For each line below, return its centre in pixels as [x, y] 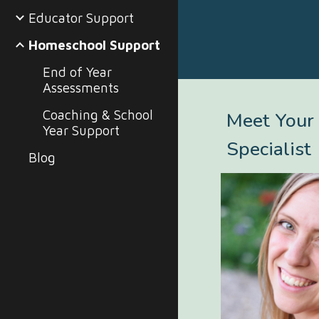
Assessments [81, 88]
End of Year [77, 72]
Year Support [81, 130]
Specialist [269, 149]
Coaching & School [98, 115]
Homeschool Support [94, 45]
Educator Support [81, 18]
